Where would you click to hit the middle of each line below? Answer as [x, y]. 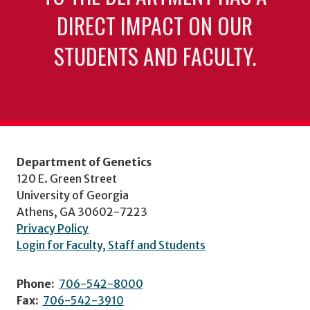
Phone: [36, 284]
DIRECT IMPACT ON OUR [155, 25]
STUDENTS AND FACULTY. [155, 55]
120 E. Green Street [67, 179]
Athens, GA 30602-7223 [82, 212]
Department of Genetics [84, 162]
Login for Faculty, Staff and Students [111, 245]
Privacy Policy [53, 229]
